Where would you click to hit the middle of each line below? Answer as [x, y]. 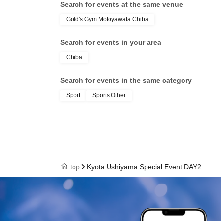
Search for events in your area [111, 42]
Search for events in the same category [126, 80]
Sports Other [109, 95]
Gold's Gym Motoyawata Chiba [107, 19]
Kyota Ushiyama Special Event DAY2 [144, 167]
